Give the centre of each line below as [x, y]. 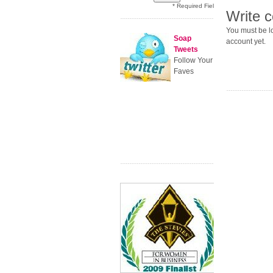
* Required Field [195, 6]
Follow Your [193, 60]
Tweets [186, 49]
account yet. [246, 41]
